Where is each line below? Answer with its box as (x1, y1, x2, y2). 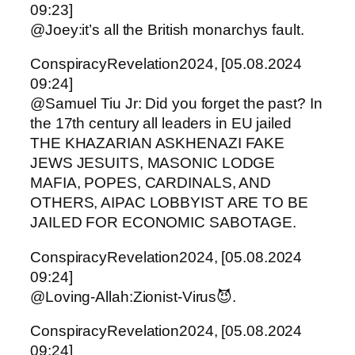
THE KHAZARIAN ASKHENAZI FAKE (30, 135, 285, 152)
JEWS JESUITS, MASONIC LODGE (30, 155, 276, 172)
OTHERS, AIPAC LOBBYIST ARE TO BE (30, 194, 308, 212)
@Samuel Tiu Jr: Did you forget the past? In (30, 95, 323, 113)
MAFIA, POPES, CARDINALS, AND (30, 174, 272, 192)
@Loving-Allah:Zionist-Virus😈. (30, 288, 237, 305)
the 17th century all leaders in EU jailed (30, 115, 292, 132)
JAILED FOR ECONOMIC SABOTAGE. (30, 214, 297, 231)
